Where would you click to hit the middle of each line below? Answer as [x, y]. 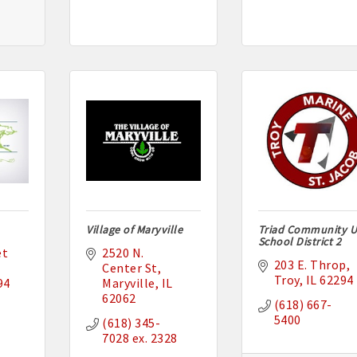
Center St [130, 268]
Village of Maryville [135, 230]
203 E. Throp [310, 265]
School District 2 [300, 242]
